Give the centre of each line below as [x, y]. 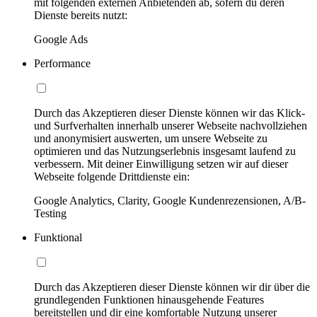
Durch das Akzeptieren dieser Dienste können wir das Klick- [169, 113]
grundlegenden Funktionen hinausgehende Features [149, 300]
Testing [50, 214]
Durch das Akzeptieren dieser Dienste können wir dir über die [172, 287]
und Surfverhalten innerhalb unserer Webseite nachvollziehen [171, 126]
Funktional [58, 238]
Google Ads [61, 40]
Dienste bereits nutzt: [81, 16]
